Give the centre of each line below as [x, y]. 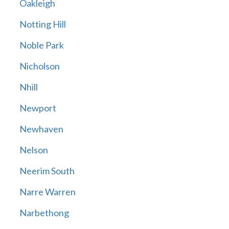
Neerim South [47, 171]
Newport [38, 108]
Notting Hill [42, 24]
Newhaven [41, 129]
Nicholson [39, 66]
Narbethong [44, 213]
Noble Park [41, 45]
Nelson [33, 150]
